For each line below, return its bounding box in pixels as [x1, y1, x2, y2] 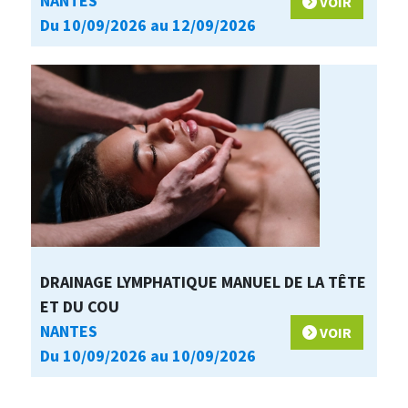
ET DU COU [39, 296, 119, 318]
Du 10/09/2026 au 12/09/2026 [39, 15, 256, 36]
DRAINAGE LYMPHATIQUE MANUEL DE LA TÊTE [39, 271, 366, 293]
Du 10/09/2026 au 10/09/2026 [39, 345, 256, 367]
